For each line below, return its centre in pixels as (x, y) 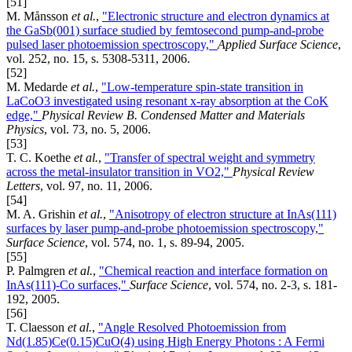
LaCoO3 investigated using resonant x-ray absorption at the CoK (167, 101)
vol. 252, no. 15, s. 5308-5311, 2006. (98, 59)
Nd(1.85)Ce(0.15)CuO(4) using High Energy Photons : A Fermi (165, 342)
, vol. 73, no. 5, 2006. (97, 130)
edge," (24, 115)
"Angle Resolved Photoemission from (192, 328)
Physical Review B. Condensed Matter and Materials (173, 115)
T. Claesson (37, 328)
